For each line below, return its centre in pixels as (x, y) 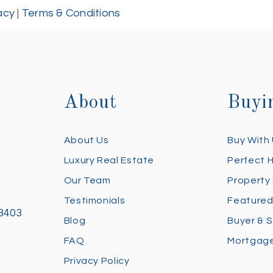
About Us (86, 140)
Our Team (87, 180)
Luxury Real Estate (109, 160)
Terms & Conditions (71, 13)
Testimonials (94, 200)
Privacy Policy (97, 261)
